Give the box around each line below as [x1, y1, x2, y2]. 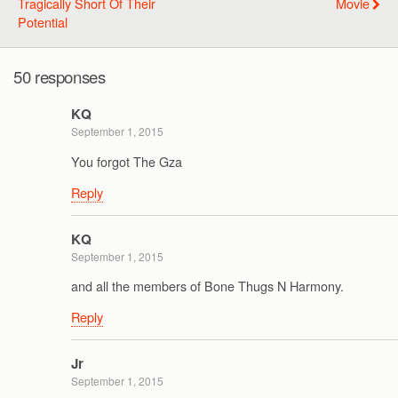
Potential [18, 12, 68, 31]
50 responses [13, 64, 106, 88]
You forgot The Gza [71, 151, 182, 171]
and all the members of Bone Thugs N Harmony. [71, 276, 344, 295]
